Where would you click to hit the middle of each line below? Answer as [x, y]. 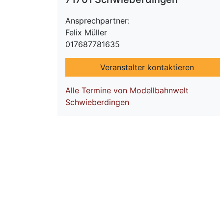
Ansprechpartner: [97, 21]
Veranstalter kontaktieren [147, 68]
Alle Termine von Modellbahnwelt [127, 91]
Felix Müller [86, 33]
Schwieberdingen [97, 102]
